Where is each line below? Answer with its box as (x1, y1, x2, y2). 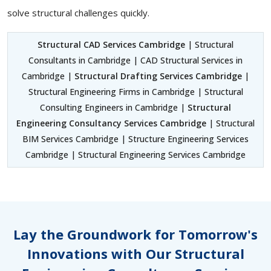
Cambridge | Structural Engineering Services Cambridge (25, 149, 246, 161)
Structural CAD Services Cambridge (38, 39, 185, 51)
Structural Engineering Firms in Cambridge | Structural (28, 86, 243, 98)
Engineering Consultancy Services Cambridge (16, 117, 206, 129)
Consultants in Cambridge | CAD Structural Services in (28, 54, 243, 67)
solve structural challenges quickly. (7, 7, 149, 19)
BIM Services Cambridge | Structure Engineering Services (22, 133, 249, 145)
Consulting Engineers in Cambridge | (40, 102, 188, 114)
